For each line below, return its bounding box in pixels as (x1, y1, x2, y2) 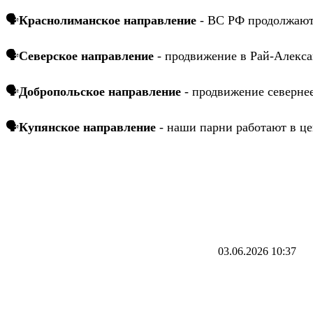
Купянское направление (19, 120, 156, 135)
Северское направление (19, 49, 157, 64)
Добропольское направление (19, 85, 181, 99)
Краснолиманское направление (19, 13, 200, 28)
